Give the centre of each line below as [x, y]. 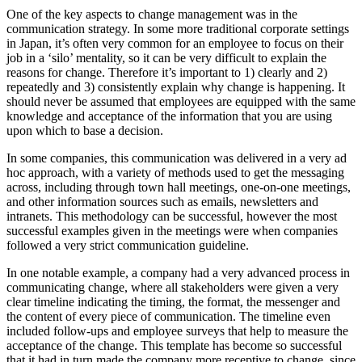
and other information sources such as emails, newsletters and [162, 202]
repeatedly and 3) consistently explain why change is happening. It [176, 87]
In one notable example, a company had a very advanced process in [178, 273]
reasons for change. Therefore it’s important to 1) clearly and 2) [167, 73]
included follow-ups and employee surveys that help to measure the [177, 331]
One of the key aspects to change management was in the [152, 15]
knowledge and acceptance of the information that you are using [169, 116]
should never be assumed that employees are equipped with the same [181, 102]
